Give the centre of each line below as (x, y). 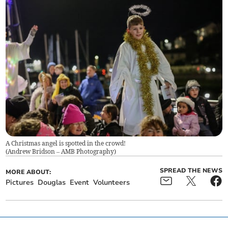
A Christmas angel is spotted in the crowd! (66, 144)
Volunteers (112, 183)
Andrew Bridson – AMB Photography (61, 152)
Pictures (20, 183)
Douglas (52, 183)
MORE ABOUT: (28, 172)
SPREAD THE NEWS (191, 171)
